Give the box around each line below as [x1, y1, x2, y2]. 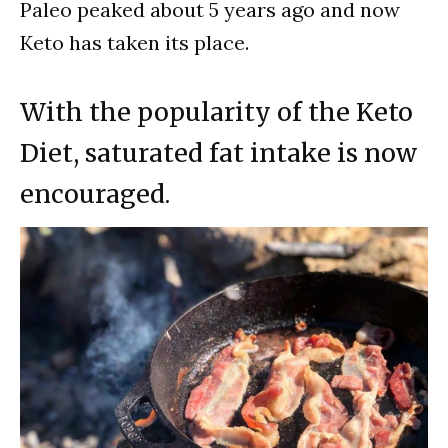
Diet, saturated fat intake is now [20, 136, 417, 169]
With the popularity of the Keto [20, 95, 413, 128]
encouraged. [20, 177, 170, 210]
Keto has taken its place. [20, 29, 249, 55]
